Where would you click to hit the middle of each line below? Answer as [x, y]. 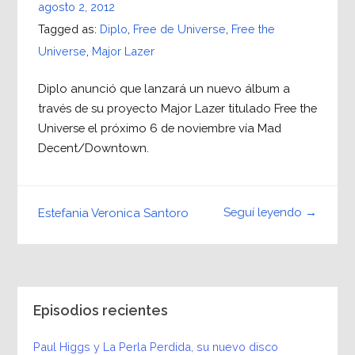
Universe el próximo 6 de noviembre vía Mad [159, 128]
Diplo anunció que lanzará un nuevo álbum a [164, 89]
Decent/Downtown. [93, 148]
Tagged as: [69, 29]
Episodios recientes [100, 310]
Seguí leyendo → [271, 212]
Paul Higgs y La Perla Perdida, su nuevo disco [155, 346]
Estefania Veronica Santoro [113, 212]
